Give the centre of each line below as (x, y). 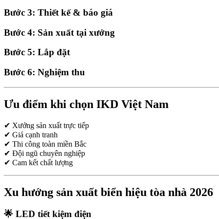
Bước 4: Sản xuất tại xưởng (59, 32)
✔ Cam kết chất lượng (38, 162)
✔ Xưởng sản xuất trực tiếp (46, 125)
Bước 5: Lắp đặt (37, 52)
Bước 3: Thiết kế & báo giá (58, 13)
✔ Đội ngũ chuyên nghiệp (44, 153)
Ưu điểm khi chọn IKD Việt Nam (86, 104)
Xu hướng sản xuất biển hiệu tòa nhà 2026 (109, 192)
